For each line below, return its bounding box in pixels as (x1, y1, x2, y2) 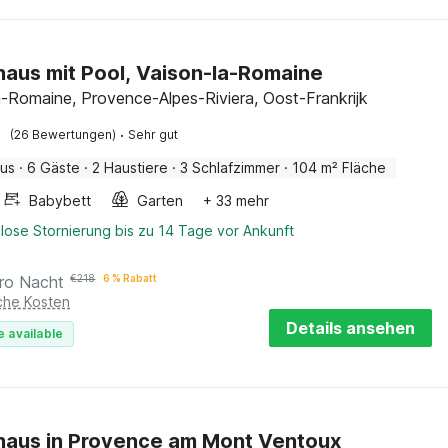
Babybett (29, 192, 92, 209)
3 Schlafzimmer (180, 159, 281, 176)
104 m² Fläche (292, 159, 387, 176)
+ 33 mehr (203, 192, 270, 209)
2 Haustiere (92, 159, 169, 176)
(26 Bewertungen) (10, 127, 117, 142)
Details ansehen (286, 318, 415, 338)
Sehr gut (128, 127, 179, 142)
